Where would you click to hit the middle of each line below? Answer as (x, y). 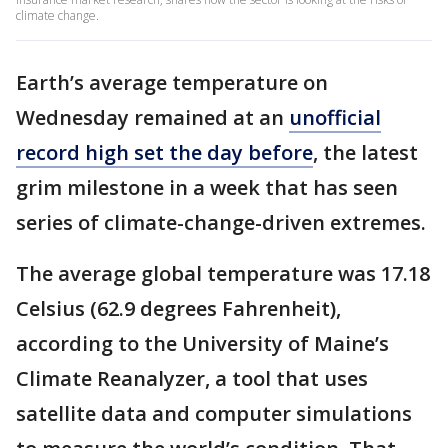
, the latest (365, 152)
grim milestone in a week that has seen (207, 187)
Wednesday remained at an (152, 117)
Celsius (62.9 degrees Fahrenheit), (178, 308)
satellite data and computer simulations (214, 413)
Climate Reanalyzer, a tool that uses (192, 378)
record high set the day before (164, 152)
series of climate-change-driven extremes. (221, 222)
